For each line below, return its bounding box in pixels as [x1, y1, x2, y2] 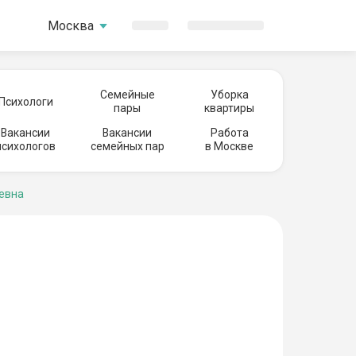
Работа [210, 126, 249, 139]
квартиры [204, 102, 254, 114]
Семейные [99, 88, 155, 101]
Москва [47, 17, 94, 33]
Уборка [210, 88, 249, 101]
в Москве [205, 140, 253, 153]
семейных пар [90, 140, 164, 153]
